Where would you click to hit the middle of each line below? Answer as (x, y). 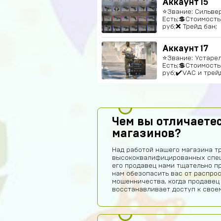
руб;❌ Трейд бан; (190, 27)
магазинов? (147, 134)
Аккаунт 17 (185, 49)
